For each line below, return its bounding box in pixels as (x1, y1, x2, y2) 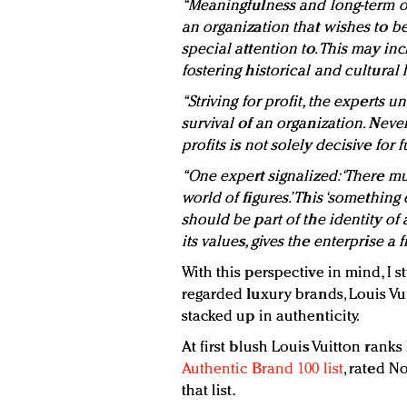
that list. (181, 383, 236, 400)
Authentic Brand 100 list (181, 362, 343, 378)
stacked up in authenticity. (181, 309, 361, 325)
